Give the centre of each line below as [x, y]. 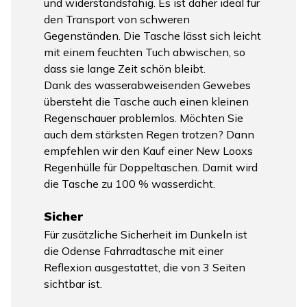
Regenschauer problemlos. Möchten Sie [144, 118]
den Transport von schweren [117, 19]
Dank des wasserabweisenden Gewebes [147, 85]
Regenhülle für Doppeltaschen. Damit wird [151, 167]
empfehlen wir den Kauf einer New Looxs [148, 150]
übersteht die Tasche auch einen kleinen [146, 101]
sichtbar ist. [73, 284]
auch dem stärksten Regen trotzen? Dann [149, 134]
